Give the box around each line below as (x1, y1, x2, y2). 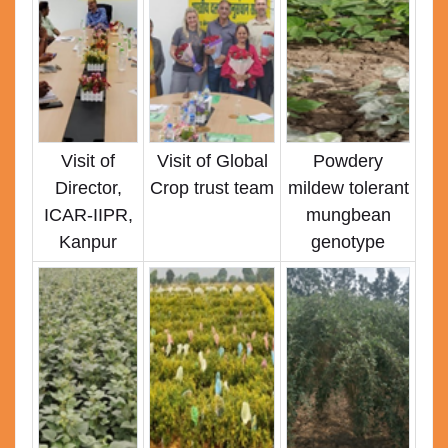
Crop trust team (150, 178, 274, 199)
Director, (54, 178, 122, 199)
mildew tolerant (287, 178, 409, 199)
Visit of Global (156, 151, 268, 172)
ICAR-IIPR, (43, 205, 133, 226)
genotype (311, 232, 385, 253)
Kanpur (59, 232, 117, 253)
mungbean (305, 205, 391, 226)
